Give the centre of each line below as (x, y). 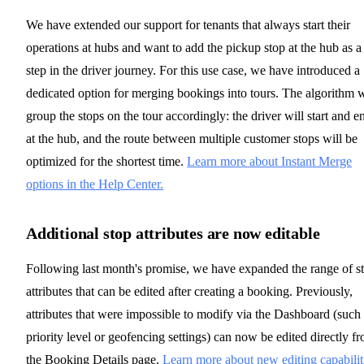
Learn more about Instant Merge (269, 161)
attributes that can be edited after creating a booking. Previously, (189, 291)
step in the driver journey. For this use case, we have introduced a (193, 70)
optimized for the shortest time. (106, 161)
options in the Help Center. (95, 184)
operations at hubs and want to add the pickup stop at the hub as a (194, 48)
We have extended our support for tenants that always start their (188, 25)
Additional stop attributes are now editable (173, 233)
